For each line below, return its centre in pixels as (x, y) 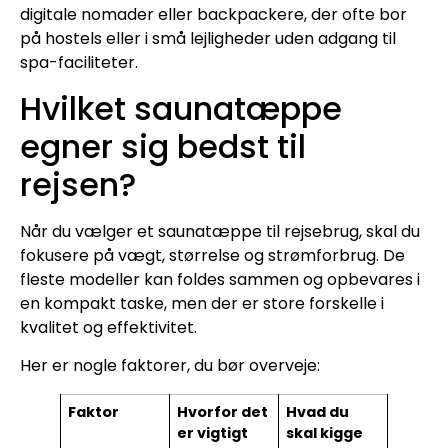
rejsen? (78, 184)
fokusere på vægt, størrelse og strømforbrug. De (212, 255)
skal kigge (325, 433)
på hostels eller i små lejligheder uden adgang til (208, 39)
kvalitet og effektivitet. (108, 327)
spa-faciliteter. (79, 63)
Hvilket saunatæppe (181, 108)
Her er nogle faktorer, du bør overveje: (170, 366)
